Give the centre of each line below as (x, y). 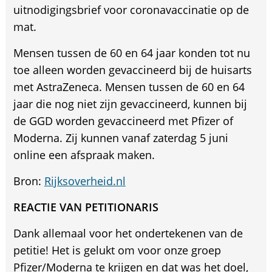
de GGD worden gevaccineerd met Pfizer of (123, 121)
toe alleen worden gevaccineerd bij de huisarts (132, 70)
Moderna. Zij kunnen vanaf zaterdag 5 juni (121, 138)
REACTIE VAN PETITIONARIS (86, 207)
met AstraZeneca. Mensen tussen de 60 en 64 (129, 87)
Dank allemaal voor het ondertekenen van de (128, 233)
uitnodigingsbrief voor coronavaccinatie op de (131, 10)
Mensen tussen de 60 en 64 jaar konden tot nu (131, 53)
